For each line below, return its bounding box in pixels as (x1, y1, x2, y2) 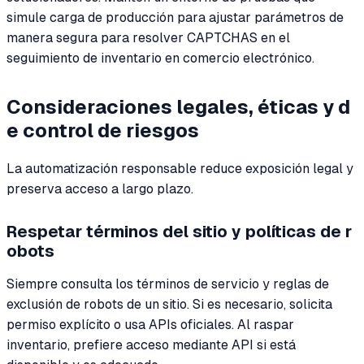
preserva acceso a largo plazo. (6, 180, 193, 197)
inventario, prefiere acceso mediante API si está (6, 336, 296, 353)
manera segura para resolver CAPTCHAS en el (6, 29, 290, 45)
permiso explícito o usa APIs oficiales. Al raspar (6, 316, 294, 332)
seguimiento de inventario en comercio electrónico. (6, 50, 314, 66)
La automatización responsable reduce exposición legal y (6, 160, 353, 176)
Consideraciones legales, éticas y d (6, 96, 350, 119)
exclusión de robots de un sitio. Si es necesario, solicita (6, 296, 332, 312)
